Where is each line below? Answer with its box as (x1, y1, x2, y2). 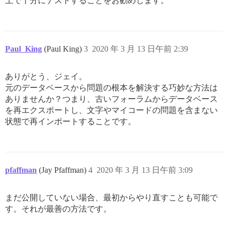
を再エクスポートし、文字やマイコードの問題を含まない (5, 105, 218, 114)
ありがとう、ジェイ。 (5, 72, 87, 81)
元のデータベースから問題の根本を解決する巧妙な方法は (5, 83, 218, 92)
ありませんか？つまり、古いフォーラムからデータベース (5, 94, 218, 103)
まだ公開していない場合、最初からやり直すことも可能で (5, 193, 218, 202)
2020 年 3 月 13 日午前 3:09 (97, 165, 193, 174)
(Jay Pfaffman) (39, 165, 88, 174)
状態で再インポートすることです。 (5, 117, 136, 126)
